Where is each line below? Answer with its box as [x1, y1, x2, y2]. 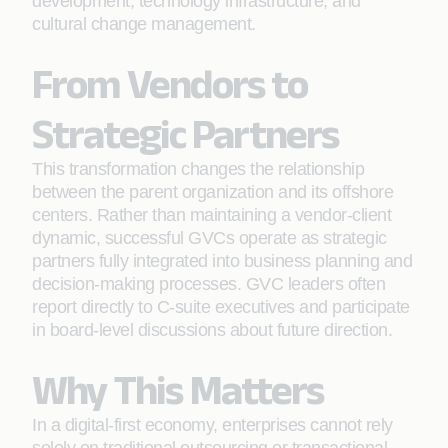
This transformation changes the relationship [32, 159, 364, 179]
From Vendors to [32, 60, 307, 106]
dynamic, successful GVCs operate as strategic [32, 228, 387, 248]
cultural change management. [32, 14, 256, 34]
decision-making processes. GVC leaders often [32, 274, 385, 294]
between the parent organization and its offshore [32, 182, 393, 202]
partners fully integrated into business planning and [32, 251, 412, 271]
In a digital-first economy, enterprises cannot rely [32, 415, 393, 435]
